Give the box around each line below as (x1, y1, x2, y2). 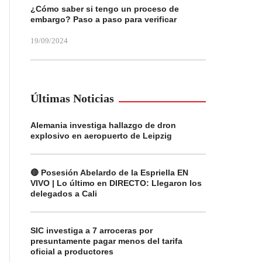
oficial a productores (30, 247, 113, 256)
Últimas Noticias (30, 92, 114, 105)
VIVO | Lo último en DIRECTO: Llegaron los (30, 178, 202, 188)
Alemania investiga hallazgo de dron (30, 120, 176, 130)
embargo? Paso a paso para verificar (30, 15, 177, 24)
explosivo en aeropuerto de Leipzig (30, 131, 172, 140)
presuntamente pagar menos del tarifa (30, 236, 182, 246)
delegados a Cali (30, 189, 97, 198)
